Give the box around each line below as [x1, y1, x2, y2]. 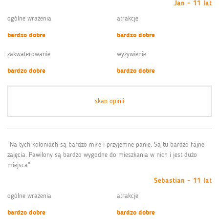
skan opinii [95, 96, 124, 105]
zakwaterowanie [7, 49, 50, 58]
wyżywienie [117, 49, 146, 58]
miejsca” [7, 160, 30, 169]
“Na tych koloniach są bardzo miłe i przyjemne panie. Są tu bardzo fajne [7, 140, 204, 149]
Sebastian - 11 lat [154, 176, 212, 185]
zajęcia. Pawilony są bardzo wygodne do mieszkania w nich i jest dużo [7, 150, 197, 159]
